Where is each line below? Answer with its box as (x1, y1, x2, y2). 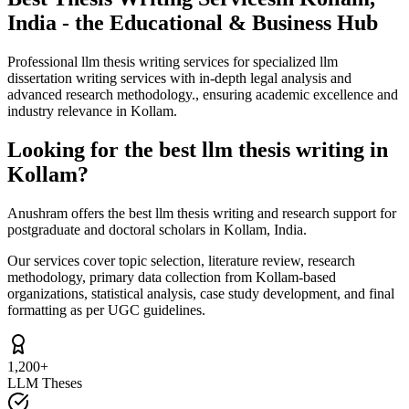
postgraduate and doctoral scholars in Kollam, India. (7, 221, 307, 237)
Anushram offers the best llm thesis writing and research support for (7, 204, 396, 221)
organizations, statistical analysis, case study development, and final (7, 285, 394, 301)
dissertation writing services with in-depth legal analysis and (7, 69, 351, 86)
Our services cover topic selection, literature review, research (7, 252, 355, 268)
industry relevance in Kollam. (7, 102, 177, 119)
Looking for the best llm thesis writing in (7, 137, 388, 162)
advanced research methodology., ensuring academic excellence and (7, 86, 398, 102)
